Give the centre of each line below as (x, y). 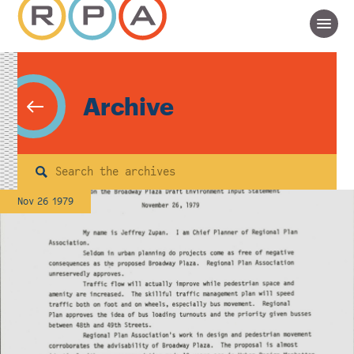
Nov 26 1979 (45, 201)
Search (53, 180)
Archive (128, 106)
